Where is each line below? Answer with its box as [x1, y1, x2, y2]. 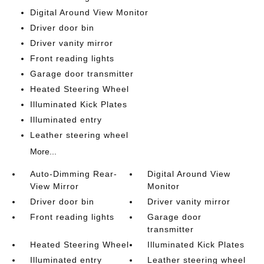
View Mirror [29, 181, 79, 191]
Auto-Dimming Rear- [29, 169, 117, 179]
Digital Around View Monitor [29, 8, 148, 17]
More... [29, 147, 57, 156]
